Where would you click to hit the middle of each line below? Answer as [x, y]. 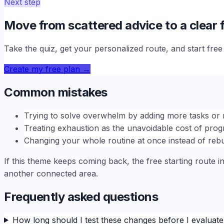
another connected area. [51, 173]
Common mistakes [56, 92]
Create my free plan [42, 69]
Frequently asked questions [81, 196]
